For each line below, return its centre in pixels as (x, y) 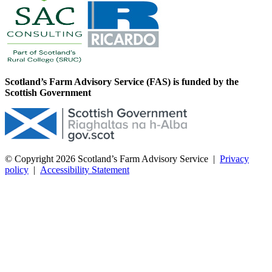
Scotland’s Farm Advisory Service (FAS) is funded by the (122, 82)
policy (17, 170)
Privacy (234, 159)
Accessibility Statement (85, 170)
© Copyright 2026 (40, 159)
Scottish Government (48, 93)
